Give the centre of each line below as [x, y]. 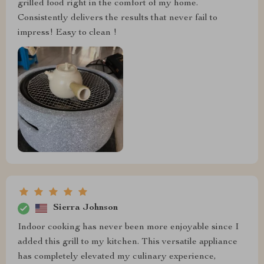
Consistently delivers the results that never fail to [118, 18]
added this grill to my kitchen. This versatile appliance [128, 242]
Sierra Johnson [85, 208]
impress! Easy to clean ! [67, 33]
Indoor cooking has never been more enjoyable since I [128, 227]
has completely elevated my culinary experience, [117, 257]
